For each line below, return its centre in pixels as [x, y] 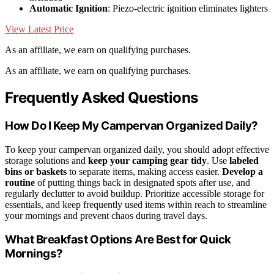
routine [20, 182]
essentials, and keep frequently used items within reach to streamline [136, 204]
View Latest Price [39, 29]
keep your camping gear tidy [147, 160]
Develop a [243, 171]
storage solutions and [46, 160]
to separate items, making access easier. [144, 171]
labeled [244, 160]
